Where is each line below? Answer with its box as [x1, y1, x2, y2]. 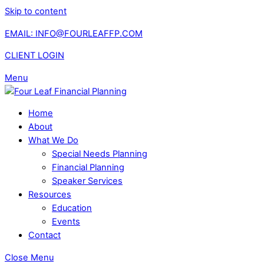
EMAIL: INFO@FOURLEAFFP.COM [5, 28, 143, 39]
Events [52, 216, 80, 227]
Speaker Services [52, 176, 123, 187]
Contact [28, 230, 61, 241]
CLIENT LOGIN [5, 50, 64, 61]
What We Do [28, 135, 78, 146]
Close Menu [5, 252, 54, 263]
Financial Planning [52, 162, 124, 173]
